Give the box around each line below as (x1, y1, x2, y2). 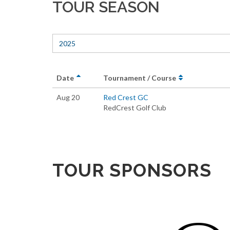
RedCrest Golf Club (103, 103, 166, 112)
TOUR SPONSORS (52, 160, 212, 181)
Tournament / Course (103, 73, 178, 82)
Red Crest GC (103, 93, 148, 102)
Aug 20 (56, 93, 80, 102)
